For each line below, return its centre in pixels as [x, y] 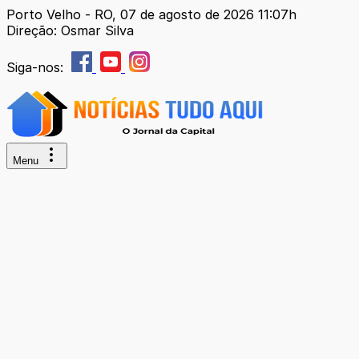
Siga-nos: [37, 67]
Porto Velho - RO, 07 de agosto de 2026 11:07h [151, 14]
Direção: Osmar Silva [70, 30]
